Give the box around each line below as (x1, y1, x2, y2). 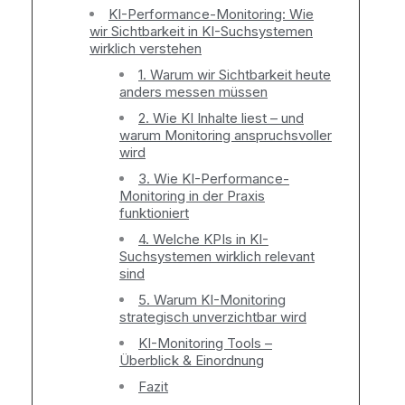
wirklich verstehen (89, 40, 202, 58)
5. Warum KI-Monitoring (138, 291, 286, 309)
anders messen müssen (119, 83, 268, 101)
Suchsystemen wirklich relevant (119, 248, 315, 266)
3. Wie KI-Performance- (138, 170, 289, 188)
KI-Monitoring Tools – (138, 334, 272, 353)
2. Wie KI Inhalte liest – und (138, 109, 304, 127)
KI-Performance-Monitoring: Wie (108, 5, 314, 24)
